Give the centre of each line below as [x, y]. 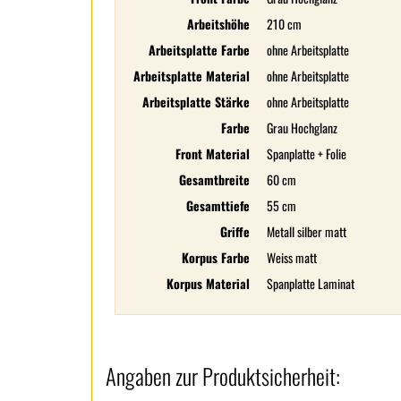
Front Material [213, 153]
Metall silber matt [307, 231]
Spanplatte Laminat [311, 283]
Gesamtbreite [214, 179]
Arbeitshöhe [218, 23]
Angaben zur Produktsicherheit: [223, 375]
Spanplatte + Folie [307, 153]
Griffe [235, 231]
